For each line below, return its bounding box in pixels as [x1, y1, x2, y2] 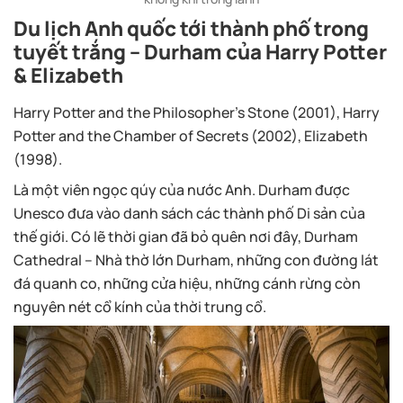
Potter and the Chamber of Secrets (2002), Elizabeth [13, 125, 368, 146]
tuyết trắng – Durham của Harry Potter [13, 37, 387, 66]
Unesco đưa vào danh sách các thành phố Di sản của [13, 202, 365, 223]
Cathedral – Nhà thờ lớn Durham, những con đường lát [13, 249, 379, 270]
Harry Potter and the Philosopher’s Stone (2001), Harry [13, 102, 380, 122]
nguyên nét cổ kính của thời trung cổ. [13, 296, 266, 317]
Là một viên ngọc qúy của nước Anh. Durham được [13, 179, 350, 200]
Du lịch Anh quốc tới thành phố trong [13, 13, 369, 42]
